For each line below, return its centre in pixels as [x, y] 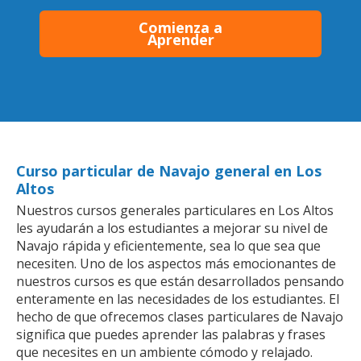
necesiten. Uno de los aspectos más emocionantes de [176, 263]
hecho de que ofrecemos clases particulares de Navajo [180, 316]
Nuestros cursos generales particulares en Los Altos [175, 210]
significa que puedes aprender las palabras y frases [171, 334]
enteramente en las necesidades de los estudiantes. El [178, 299]
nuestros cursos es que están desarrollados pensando [180, 281]
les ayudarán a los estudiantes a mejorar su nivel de [172, 228]
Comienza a [180, 27]
